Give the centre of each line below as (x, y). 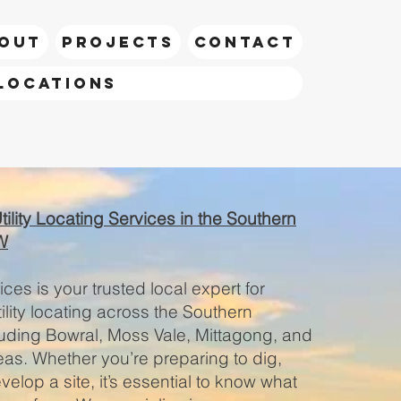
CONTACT (245, 42)
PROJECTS (118, 42)
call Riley (186, 125)
